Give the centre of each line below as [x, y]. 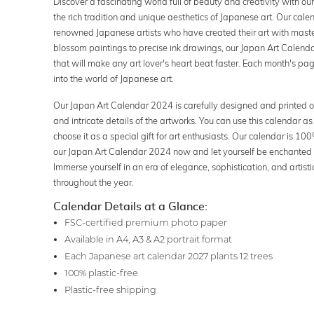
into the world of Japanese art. [113, 78]
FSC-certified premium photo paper [145, 222]
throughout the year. [93, 182]
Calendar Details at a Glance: [130, 206]
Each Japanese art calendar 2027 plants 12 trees [168, 256]
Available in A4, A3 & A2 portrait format [148, 239]
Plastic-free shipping [110, 289]
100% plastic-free [101, 273]
